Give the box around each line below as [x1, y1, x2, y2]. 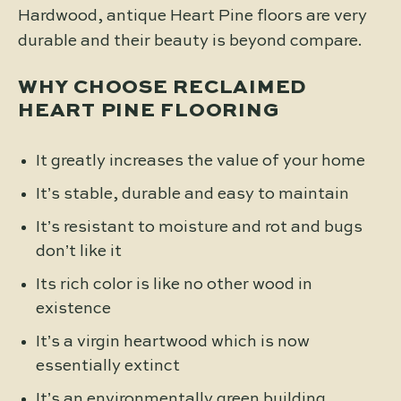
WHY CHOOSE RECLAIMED [18, 77, 307, 98]
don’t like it [36, 243, 122, 260]
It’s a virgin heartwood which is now [36, 333, 310, 350]
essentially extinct [36, 357, 180, 374]
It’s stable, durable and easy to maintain [36, 185, 349, 202]
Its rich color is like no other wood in [36, 276, 312, 293]
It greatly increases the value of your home [36, 152, 365, 169]
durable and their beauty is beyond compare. [18, 32, 363, 49]
